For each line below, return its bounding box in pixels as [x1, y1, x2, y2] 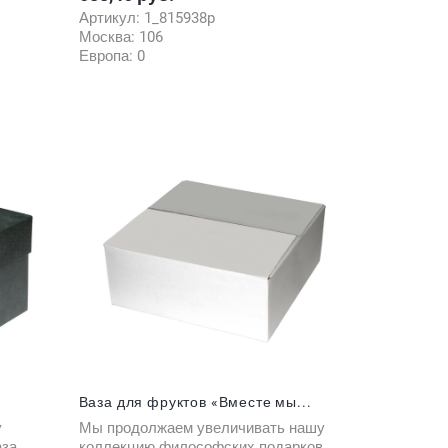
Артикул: [78, 8, 144, 27]
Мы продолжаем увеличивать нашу [78, 418, 325, 437]
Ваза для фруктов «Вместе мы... [78, 393, 312, 410]
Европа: [78, 46, 137, 65]
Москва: [78, 27, 139, 46]
